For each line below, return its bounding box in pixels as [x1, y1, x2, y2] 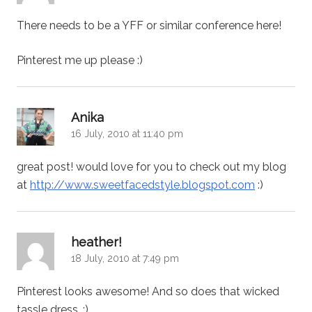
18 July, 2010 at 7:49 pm [71, 253, 179, 265]
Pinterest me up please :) [17, 54, 143, 68]
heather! [71, 235, 122, 250]
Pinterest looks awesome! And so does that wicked [17, 285, 279, 299]
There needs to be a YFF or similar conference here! [17, 19, 281, 33]
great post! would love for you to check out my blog [17, 160, 286, 174]
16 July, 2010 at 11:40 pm [71, 128, 183, 140]
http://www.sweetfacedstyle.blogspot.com [30, 178, 255, 192]
